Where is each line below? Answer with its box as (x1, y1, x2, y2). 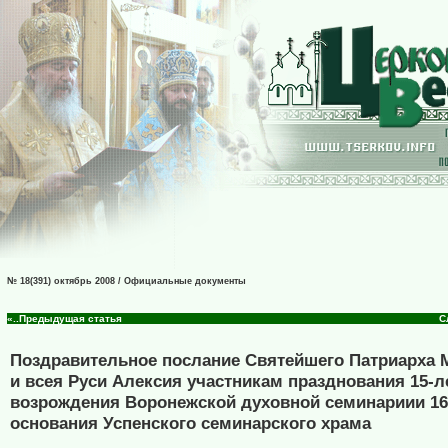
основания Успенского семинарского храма (10, 413, 371, 434)
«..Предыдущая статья (7, 313, 122, 325)
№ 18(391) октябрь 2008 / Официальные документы (7, 276, 246, 286)
